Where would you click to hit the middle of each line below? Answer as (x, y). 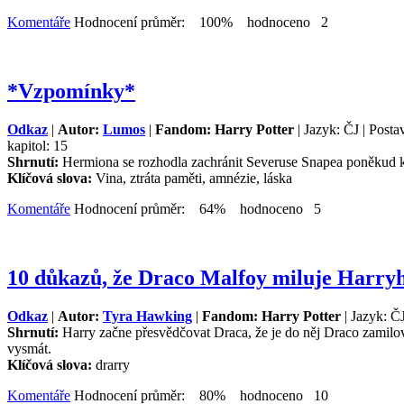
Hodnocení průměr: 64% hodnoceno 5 (196, 209)
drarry (113, 365)
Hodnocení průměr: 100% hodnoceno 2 (199, 23)
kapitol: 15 (37, 146)
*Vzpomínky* (71, 92)
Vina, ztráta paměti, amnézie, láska (194, 179)
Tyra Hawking (147, 316)
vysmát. (29, 349)
